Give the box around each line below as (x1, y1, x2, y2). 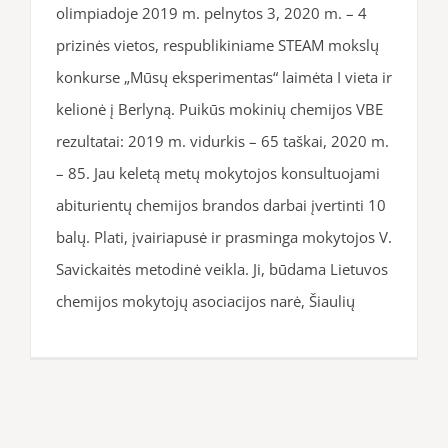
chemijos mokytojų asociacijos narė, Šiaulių (56, 290, 355, 311)
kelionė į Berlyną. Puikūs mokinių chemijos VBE (56, 98, 383, 119)
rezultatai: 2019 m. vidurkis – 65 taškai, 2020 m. (56, 130, 389, 151)
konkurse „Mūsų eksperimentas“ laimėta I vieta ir (56, 66, 392, 87)
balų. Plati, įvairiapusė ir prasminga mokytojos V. (56, 226, 392, 247)
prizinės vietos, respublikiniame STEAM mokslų (56, 34, 379, 55)
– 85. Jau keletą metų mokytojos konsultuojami (56, 162, 380, 183)
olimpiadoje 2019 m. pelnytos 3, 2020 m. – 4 (56, 2, 367, 23)
